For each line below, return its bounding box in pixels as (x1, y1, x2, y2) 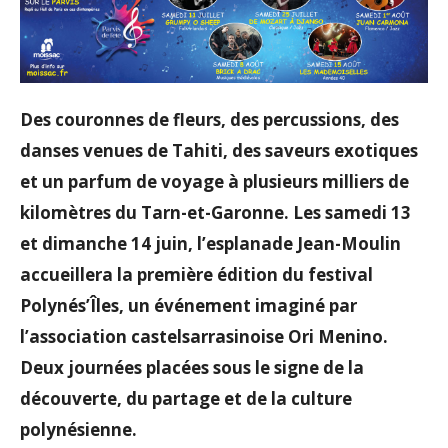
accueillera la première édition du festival (20, 263, 373, 287)
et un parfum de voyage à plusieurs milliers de (20, 170, 409, 194)
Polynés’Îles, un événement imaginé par (20, 294, 357, 318)
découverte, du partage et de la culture (20, 387, 352, 411)
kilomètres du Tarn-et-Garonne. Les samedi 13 (20, 201, 411, 225)
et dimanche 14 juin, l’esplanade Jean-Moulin (20, 232, 401, 256)
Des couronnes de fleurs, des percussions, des (20, 108, 399, 132)
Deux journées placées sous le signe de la (20, 356, 364, 380)
